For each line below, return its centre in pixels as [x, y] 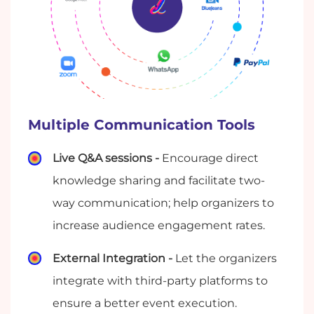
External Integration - [114, 258]
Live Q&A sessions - [108, 158]
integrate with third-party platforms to [161, 280]
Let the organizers [226, 258]
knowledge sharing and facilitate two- [159, 181]
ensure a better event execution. [145, 303]
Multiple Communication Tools [142, 125]
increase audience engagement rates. [159, 226]
